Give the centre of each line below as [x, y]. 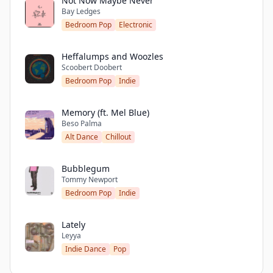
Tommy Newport [90, 179]
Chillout [118, 137]
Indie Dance [86, 249]
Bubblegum [86, 168]
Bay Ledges [81, 11]
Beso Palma [82, 123]
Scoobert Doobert [92, 67]
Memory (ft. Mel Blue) [105, 112]
